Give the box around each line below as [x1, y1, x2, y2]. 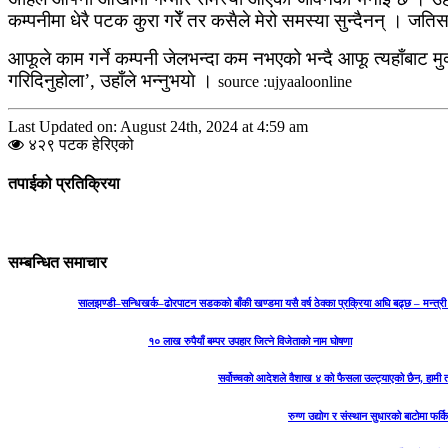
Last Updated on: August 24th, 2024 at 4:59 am [8, 117, 308, 135]
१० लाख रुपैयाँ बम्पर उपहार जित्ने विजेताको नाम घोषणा [148, 334, 352, 347]
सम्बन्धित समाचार [8, 253, 107, 271]
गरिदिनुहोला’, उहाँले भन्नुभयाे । [8, 69, 218, 91]
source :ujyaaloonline [218, 72, 352, 90]
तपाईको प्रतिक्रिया [8, 175, 120, 193]
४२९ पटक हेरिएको [24, 135, 134, 153]
